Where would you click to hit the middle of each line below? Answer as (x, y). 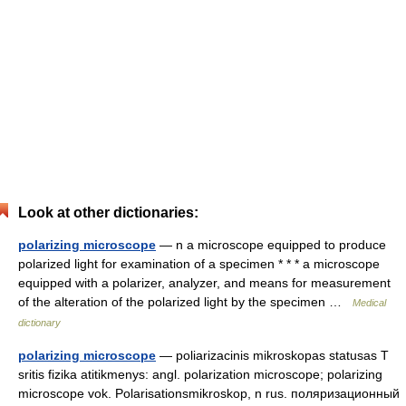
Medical (369, 303)
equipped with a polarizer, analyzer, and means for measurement (204, 283)
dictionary (39, 323)
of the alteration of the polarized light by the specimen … (185, 302)
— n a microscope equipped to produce (271, 245)
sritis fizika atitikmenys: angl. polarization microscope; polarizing (200, 374)
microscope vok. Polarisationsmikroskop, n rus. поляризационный (209, 393)
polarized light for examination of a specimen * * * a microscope (199, 264)
